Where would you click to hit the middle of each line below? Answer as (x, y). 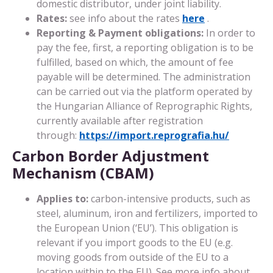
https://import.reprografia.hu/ (154, 135)
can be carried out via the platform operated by (144, 91)
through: (58, 135)
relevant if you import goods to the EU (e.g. (135, 242)
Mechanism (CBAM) (83, 172)
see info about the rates (126, 18)
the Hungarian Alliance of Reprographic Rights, (144, 106)
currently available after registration (120, 120)
